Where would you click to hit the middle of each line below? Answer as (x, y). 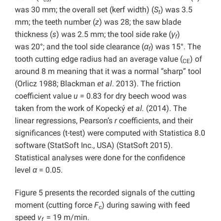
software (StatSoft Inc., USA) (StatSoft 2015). (94, 146)
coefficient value (44, 96)
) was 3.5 (176, 10)
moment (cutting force (55, 205)
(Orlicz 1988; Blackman (56, 84)
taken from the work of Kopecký (71, 109)
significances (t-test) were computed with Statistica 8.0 (110, 133)
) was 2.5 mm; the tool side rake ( (114, 35)
